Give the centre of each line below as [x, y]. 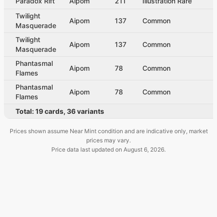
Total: [25, 111]
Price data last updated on [87, 149]
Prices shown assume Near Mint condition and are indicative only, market [108, 131]
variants [91, 111]
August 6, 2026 [144, 149]
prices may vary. [108, 140]
